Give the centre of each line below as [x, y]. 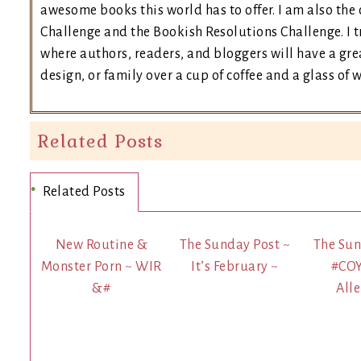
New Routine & [102, 245]
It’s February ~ [235, 266]
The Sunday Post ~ [235, 245]
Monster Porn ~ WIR [101, 266]
